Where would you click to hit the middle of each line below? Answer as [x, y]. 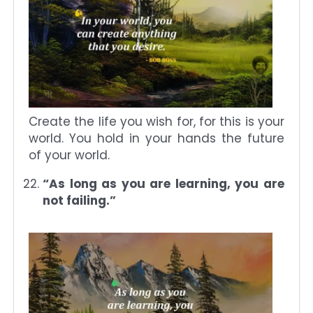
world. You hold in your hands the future [156, 139]
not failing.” [79, 201]
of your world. [69, 155]
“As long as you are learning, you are [163, 184]
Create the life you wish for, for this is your [156, 122]
